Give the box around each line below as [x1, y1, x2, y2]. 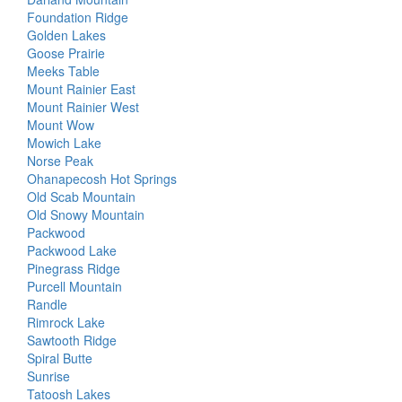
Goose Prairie [27, 44, 105, 62]
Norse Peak [27, 152, 93, 170]
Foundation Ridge [27, 8, 128, 26]
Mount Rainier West [27, 98, 139, 116]
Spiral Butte [27, 349, 92, 367]
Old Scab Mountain [27, 188, 135, 205]
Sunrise [27, 367, 70, 385]
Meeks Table [27, 62, 100, 80]
